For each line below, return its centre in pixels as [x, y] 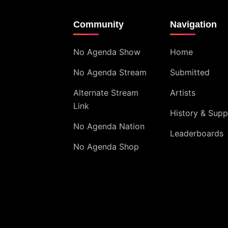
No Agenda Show [107, 52]
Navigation [193, 24]
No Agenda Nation [109, 126]
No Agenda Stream [110, 72]
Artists [183, 93]
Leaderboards [197, 133]
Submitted [190, 72]
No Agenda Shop [106, 147]
